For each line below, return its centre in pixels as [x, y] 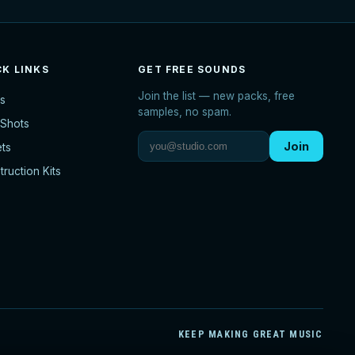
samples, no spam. [185, 112]
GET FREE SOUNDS [192, 70]
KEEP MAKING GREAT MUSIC [250, 334]
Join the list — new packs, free [217, 96]
